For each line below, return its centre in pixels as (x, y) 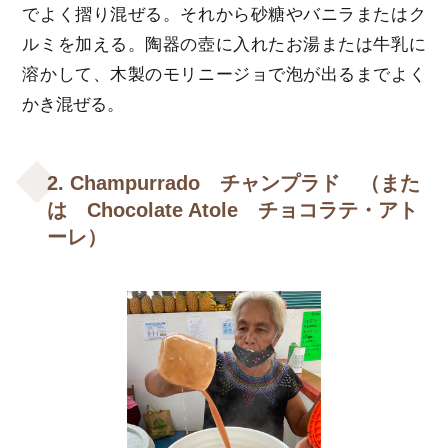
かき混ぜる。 (73, 105)
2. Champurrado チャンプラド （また (234, 183)
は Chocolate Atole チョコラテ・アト (233, 210)
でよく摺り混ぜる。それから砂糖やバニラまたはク (224, 15)
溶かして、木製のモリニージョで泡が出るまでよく (224, 75)
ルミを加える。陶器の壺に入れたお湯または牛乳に (224, 45)
